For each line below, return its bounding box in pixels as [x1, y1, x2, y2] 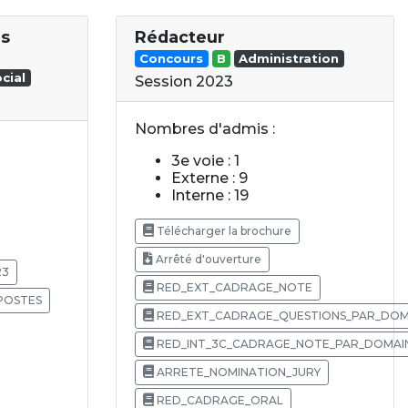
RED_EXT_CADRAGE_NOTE [154, 280, 312, 295]
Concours [139, 51, 204, 66]
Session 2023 [135, 73, 233, 91]
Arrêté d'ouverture [153, 252, 261, 267]
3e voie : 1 [171, 152, 240, 170]
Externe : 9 [171, 169, 248, 188]
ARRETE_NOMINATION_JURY [154, 365, 321, 380]
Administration [239, 51, 340, 66]
